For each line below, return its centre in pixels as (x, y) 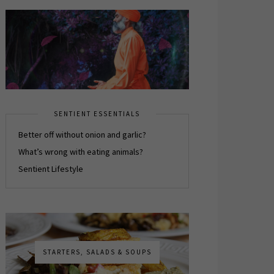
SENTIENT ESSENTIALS (97, 114)
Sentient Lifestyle (50, 169)
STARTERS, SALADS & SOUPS (97, 252)
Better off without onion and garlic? (82, 135)
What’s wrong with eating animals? (80, 152)
